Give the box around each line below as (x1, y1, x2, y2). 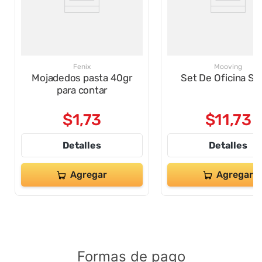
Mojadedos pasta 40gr (32, 72, 132, 84)
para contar (56, 84, 108, 96)
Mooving (214, 63, 242, 71)
